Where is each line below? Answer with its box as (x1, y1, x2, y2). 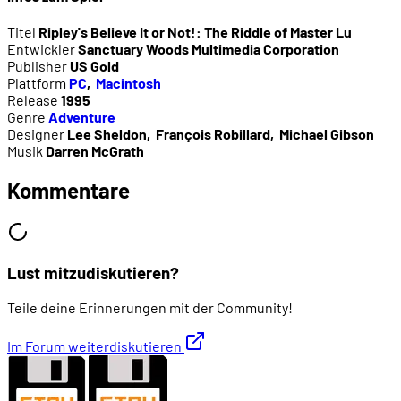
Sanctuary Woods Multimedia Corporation (78, 40, 339, 58)
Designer (7, 125, 64, 143)
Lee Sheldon (67, 125, 147, 143)
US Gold (70, 57, 119, 75)
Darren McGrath (46, 142, 144, 160)
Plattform (7, 74, 66, 92)
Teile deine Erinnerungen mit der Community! (7, 299, 293, 317)
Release (7, 91, 58, 109)
